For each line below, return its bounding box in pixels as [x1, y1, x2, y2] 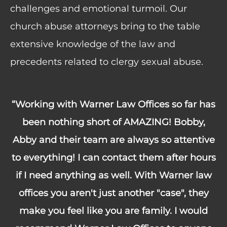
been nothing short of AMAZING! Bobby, [22, 116, 205, 128]
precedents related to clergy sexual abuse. [10, 56, 203, 68]
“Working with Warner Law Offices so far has [12, 98, 215, 110]
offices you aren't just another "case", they [18, 187, 209, 199]
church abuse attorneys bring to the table [10, 21, 200, 32]
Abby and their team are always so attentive [12, 134, 215, 145]
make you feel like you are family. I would [19, 205, 208, 216]
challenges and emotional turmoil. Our [10, 3, 187, 15]
